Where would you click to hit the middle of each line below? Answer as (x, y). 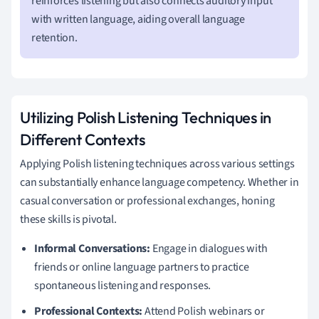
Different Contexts (83, 139)
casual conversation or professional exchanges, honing (147, 200)
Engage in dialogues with (209, 248)
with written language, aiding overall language (138, 19)
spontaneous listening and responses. (123, 285)
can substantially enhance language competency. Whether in (159, 182)
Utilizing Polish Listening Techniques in (146, 117)
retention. (54, 37)
